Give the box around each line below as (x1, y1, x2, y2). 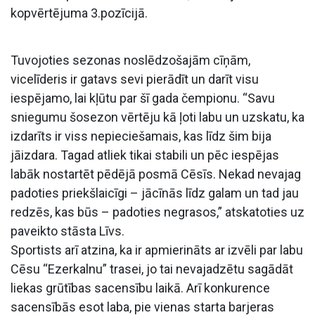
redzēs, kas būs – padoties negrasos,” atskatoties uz (11, 204, 304, 219)
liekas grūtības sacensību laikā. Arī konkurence (11, 280, 270, 295)
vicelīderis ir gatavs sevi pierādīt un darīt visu (11, 71, 259, 86)
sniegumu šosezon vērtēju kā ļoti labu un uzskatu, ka (11, 109, 304, 124)
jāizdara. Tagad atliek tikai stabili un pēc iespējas (11, 147, 279, 162)
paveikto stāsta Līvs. (11, 223, 124, 238)
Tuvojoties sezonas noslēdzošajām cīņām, (11, 52, 250, 67)
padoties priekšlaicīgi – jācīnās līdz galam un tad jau (11, 185, 299, 200)
